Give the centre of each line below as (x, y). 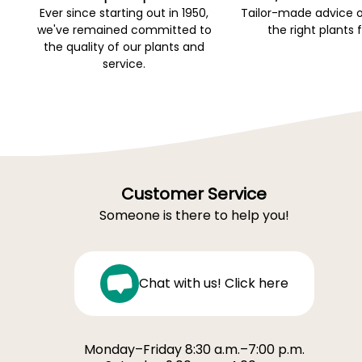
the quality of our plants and (124, 47)
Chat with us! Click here (213, 284)
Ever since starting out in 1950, (124, 13)
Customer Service (194, 194)
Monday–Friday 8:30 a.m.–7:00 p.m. (194, 350)
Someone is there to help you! (194, 216)
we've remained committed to (124, 30)
